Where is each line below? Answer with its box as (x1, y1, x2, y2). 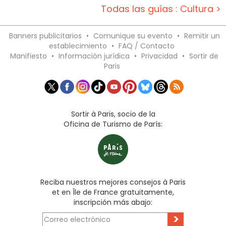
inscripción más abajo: (74, 197, 152, 208)
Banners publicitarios (9, 31, 82, 41)
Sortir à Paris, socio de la (71, 109, 155, 120)
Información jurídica (59, 51, 130, 62)
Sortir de (189, 51, 218, 62)
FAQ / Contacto (119, 41, 175, 51)
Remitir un (184, 31, 220, 41)
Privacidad (141, 51, 178, 62)
